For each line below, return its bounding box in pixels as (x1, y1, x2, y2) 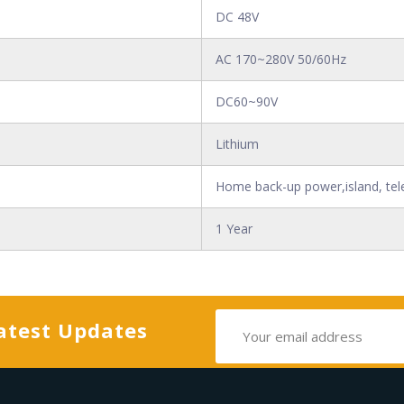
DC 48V (216, 8, 259, 25)
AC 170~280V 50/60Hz (216, 50, 346, 68)
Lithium (216, 135, 259, 152)
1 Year (216, 220, 252, 237)
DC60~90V (216, 93, 278, 110)
